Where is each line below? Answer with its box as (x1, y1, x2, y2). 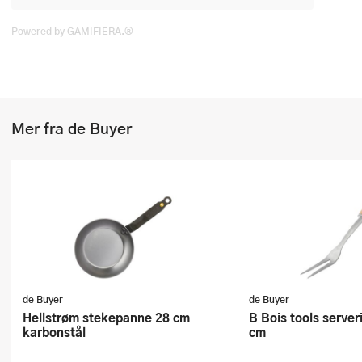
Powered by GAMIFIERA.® (11, 23, 133, 38)
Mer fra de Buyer (11, 116, 132, 140)
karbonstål (23, 322, 86, 341)
